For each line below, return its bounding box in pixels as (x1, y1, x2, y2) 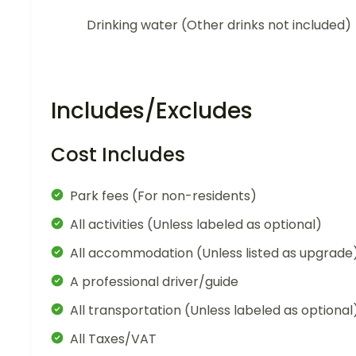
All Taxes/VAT (70, 329, 157, 348)
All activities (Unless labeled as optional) (70, 215, 322, 234)
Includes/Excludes (51, 95, 253, 126)
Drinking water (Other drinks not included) (87, 15, 351, 34)
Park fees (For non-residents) (70, 186, 257, 205)
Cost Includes (51, 141, 185, 168)
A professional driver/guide (70, 272, 238, 291)
